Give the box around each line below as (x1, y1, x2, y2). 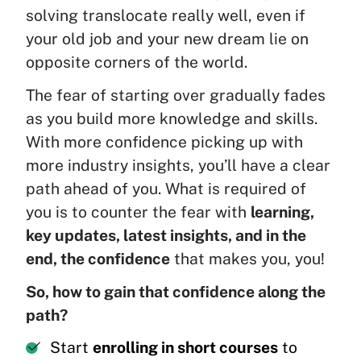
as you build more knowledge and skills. (26, 109, 317, 127)
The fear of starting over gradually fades (26, 85, 326, 104)
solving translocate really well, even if (26, 6, 305, 24)
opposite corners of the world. (26, 52, 247, 71)
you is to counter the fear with (26, 202, 251, 221)
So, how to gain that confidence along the (26, 282, 326, 301)
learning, (251, 202, 314, 221)
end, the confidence (26, 249, 170, 268)
